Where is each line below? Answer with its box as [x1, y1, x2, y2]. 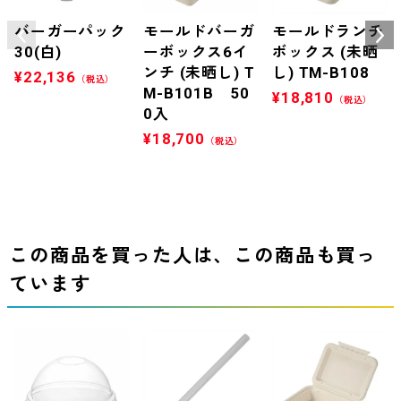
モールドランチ [272, 21, 384, 40]
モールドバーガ [143, 21, 255, 40]
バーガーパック [14, 21, 126, 40]
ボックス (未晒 [272, 42, 379, 61]
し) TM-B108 [272, 63, 370, 81]
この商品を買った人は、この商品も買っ [9, 244, 378, 268]
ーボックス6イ [143, 42, 249, 61]
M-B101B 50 [143, 83, 250, 102]
